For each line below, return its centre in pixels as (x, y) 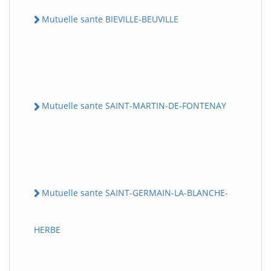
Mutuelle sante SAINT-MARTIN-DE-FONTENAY (134, 106)
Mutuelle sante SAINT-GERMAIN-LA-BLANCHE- (135, 192)
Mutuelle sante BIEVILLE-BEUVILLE (110, 19)
